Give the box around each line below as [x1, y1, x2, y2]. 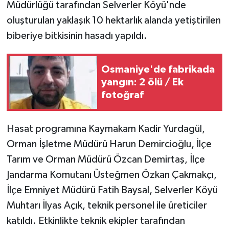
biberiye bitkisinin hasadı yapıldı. [6, 31, 147, 41]
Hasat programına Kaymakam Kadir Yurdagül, [6, 124, 205, 134]
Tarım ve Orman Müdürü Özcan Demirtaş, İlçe [6, 154, 205, 165]
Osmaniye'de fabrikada [101, 64, 215, 75]
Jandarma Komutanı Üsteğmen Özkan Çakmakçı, [6, 170, 217, 180]
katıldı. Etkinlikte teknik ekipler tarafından [6, 216, 185, 226]
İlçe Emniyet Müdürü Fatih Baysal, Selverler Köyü [6, 185, 218, 196]
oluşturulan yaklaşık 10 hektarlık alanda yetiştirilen [6, 15, 221, 26]
